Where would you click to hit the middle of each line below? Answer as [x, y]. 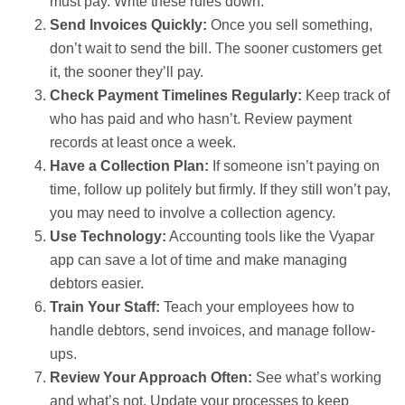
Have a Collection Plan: [129, 165]
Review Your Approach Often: [151, 377]
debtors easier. [97, 283]
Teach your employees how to [257, 306]
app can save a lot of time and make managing [198, 259]
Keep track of [346, 95]
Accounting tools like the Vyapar [270, 236]
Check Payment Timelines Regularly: [176, 95]
